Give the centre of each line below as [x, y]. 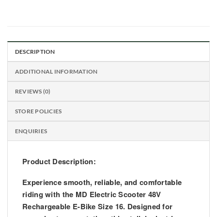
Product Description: [59, 162]
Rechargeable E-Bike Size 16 [73, 207]
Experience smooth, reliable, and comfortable [102, 182]
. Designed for [148, 207]
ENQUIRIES [31, 131]
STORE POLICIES [39, 111]
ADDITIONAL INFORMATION [56, 72]
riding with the [49, 194]
